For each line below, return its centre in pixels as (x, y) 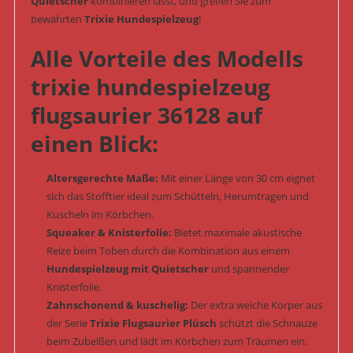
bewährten (57, 19)
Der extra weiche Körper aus (255, 305)
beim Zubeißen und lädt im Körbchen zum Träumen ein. (176, 342)
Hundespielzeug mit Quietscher (127, 269)
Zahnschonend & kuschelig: (117, 305)
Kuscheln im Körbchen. (100, 215)
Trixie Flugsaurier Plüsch (153, 323)
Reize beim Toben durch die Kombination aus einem (168, 251)
